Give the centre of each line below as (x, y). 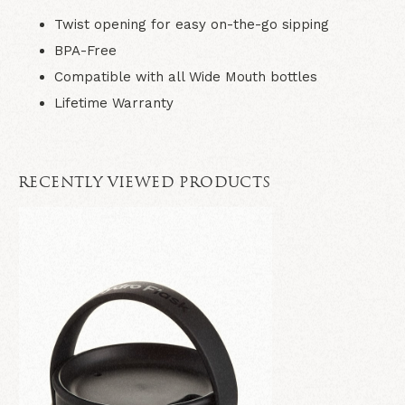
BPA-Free (85, 51)
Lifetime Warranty (114, 103)
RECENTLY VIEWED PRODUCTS (145, 184)
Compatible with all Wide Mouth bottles (186, 77)
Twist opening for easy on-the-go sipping (192, 24)
